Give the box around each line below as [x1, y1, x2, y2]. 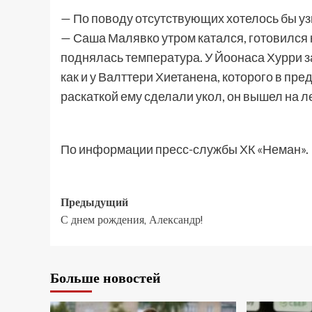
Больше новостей [50, 268, 161, 287]
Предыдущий [61, 194, 128, 210]
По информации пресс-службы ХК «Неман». [61, 141, 309, 157]
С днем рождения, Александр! [61, 212, 203, 227]
